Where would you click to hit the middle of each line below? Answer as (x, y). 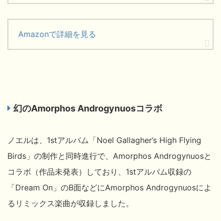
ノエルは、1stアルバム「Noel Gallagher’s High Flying (104, 140)
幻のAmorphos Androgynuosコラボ (88, 108)
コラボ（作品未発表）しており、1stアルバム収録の (99, 171)
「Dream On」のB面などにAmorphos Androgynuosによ (110, 187)
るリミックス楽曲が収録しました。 (71, 203)
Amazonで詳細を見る (57, 34)
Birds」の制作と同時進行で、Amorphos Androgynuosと (110, 156)
